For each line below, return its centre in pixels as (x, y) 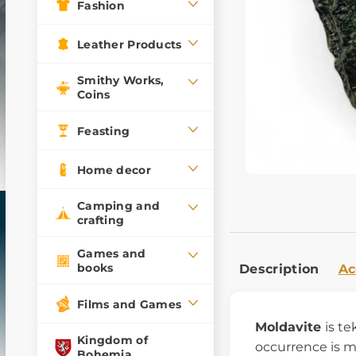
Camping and (119, 206)
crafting (101, 220)
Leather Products (130, 44)
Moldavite (290, 327)
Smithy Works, (121, 80)
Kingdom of (112, 340)
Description (279, 269)
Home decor (114, 170)
